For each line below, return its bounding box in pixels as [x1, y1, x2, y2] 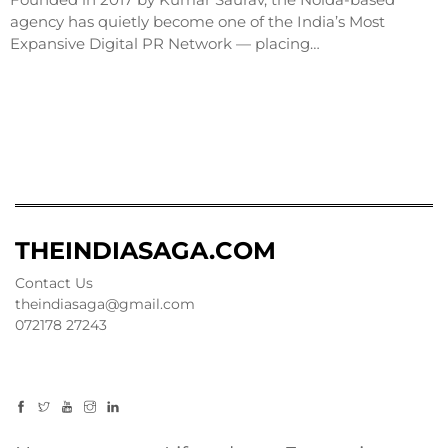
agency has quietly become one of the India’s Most [10, 12, 385, 32]
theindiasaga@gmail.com [15, 295, 195, 314]
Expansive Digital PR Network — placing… [10, 34, 320, 54]
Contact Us [15, 274, 93, 293]
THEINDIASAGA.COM [15, 236, 276, 266]
